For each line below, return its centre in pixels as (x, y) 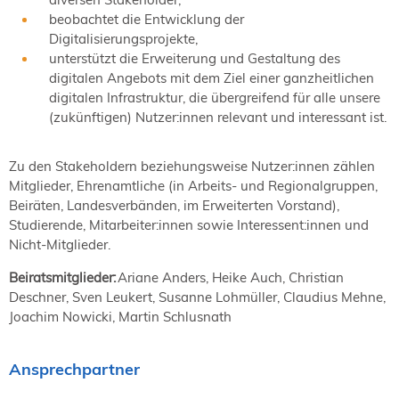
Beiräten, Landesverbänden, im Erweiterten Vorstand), (174, 205)
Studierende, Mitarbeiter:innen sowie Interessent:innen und (189, 224)
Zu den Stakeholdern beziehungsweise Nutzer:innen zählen (192, 166)
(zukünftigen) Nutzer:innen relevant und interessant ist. (218, 118)
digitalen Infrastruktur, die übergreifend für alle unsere (215, 98)
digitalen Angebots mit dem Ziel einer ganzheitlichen (212, 78)
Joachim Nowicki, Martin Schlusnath (120, 316)
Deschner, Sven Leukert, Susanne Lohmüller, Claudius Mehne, (197, 297)
